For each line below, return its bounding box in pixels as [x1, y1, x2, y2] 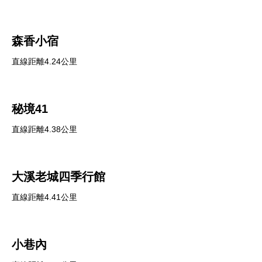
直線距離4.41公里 [12, 192, 77, 202]
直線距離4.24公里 [12, 57, 77, 66]
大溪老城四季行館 [12, 170, 105, 183]
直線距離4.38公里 [12, 125, 77, 134]
